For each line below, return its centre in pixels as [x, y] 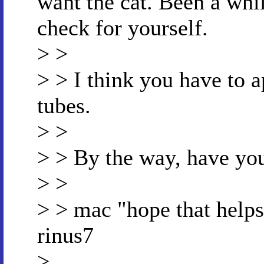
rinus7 [65, 235]
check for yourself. [123, 28]
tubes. [64, 105]
